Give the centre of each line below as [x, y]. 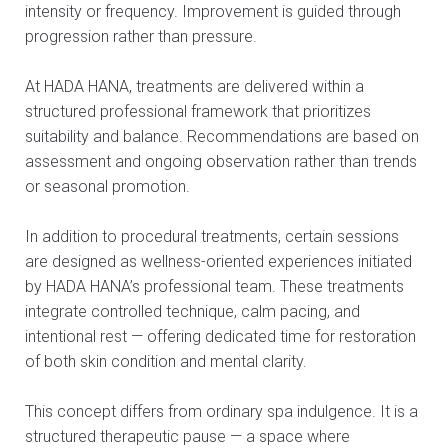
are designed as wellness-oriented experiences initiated [218, 262]
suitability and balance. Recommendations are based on [222, 137]
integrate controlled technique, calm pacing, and [192, 312]
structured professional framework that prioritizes [198, 112]
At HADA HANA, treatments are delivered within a [194, 87]
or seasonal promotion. [107, 187]
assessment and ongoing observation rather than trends [221, 162]
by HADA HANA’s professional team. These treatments [214, 287]
